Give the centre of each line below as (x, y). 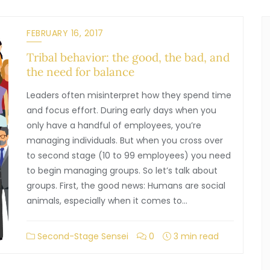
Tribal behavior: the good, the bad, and (128, 57)
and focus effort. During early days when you (121, 110)
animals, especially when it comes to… (107, 201)
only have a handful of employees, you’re (114, 125)
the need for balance (80, 72)
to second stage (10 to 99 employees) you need (129, 155)
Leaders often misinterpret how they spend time (129, 95)
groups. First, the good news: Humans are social (126, 186)
